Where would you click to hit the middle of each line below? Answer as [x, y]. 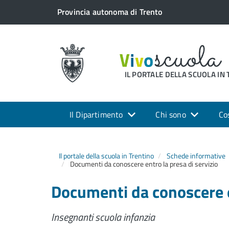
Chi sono [171, 114]
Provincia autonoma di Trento [110, 12]
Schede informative [196, 156]
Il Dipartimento [96, 114]
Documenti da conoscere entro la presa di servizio [143, 164]
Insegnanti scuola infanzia [103, 217]
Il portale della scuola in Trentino [106, 156]
